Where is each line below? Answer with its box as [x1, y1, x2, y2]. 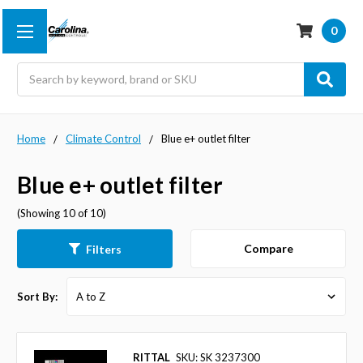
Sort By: [17, 290, 58, 304]
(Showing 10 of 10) [17, 206, 106, 220]
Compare [243, 241, 293, 256]
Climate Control [66, 131, 141, 145]
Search [17, 63, 52, 78]
